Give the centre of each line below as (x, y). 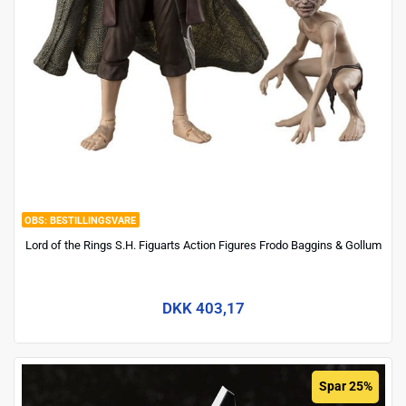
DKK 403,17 (203, 308)
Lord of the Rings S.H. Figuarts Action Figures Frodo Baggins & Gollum (203, 245)
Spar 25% (345, 387)
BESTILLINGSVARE (93, 221)
